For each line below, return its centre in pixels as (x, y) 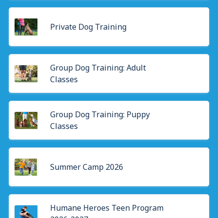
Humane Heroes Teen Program (107, 208)
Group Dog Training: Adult (98, 68)
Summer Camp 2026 (87, 167)
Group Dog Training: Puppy (100, 114)
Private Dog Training (88, 27)
